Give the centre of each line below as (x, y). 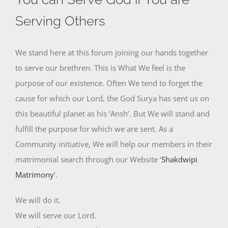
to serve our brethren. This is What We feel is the (100, 67)
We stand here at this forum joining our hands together (112, 52)
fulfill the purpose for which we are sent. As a (94, 129)
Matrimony (35, 174)
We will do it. (38, 200)
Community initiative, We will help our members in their (114, 144)
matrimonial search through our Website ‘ (88, 159)
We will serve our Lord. (56, 215)
